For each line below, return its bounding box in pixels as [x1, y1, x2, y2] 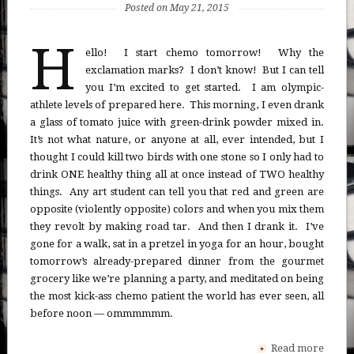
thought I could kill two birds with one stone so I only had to [29, 151, 325, 164]
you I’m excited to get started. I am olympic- [85, 81, 325, 94]
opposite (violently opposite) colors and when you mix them [29, 203, 325, 216]
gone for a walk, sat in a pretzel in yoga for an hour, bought [29, 238, 325, 250]
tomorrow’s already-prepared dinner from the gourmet [29, 255, 325, 268]
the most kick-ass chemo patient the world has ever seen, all [29, 290, 325, 303]
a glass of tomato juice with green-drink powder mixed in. [29, 116, 325, 129]
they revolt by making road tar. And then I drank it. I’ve [29, 220, 325, 233]
